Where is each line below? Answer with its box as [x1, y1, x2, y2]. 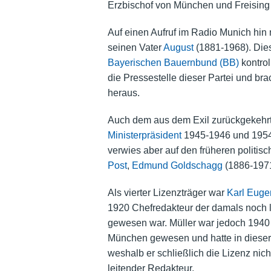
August [163, 42, 194, 53]
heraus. [107, 88, 140, 99]
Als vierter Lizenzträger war [107, 188, 227, 198]
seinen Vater [107, 42, 163, 53]
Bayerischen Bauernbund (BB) [107, 57, 239, 68]
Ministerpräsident [107, 130, 181, 141]
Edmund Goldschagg [131, 160, 223, 171]
